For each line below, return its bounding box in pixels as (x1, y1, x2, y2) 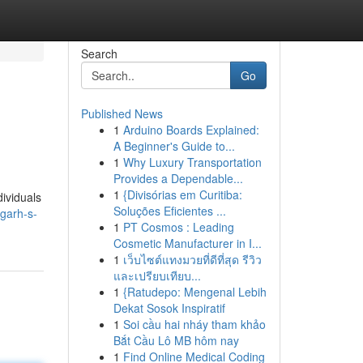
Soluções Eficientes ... (113, 203, 226, 219)
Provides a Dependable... (113, 170, 243, 186)
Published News (80, 105, 163, 122)
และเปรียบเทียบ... (113, 267, 201, 284)
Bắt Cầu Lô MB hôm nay (113, 332, 239, 348)
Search (80, 45, 117, 62)
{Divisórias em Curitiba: (122, 186, 242, 203)
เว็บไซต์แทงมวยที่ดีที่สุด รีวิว (122, 251, 262, 267)
